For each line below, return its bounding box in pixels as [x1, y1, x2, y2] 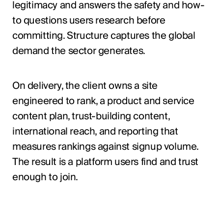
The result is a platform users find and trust [12, 154, 198, 171]
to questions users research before [12, 12, 165, 29]
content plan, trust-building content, [12, 108, 170, 125]
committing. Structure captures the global [12, 27, 195, 45]
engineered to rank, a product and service [12, 93, 194, 110]
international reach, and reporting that [12, 123, 178, 140]
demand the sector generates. [12, 43, 145, 60]
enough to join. [12, 169, 78, 186]
